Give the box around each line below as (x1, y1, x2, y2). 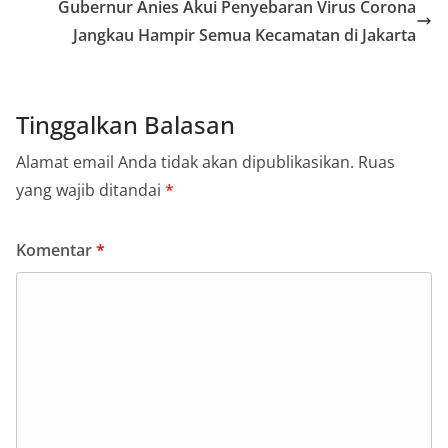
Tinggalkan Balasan (16, 107, 235, 141)
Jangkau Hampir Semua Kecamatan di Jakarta (73, 23, 416, 46)
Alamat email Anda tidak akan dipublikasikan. (16, 150, 354, 173)
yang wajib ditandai (16, 178, 165, 201)
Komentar (16, 238, 96, 261)
